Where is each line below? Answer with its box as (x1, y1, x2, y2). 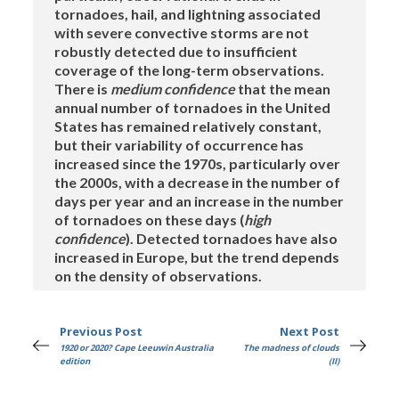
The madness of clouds (242, 342, 339, 354)
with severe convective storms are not (54, 24, 310, 42)
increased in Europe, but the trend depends (54, 248, 340, 266)
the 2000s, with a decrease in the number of (54, 174, 341, 191)
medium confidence (110, 80, 236, 98)
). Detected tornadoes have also (126, 230, 338, 248)
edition (60, 355, 91, 368)
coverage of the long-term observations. (54, 61, 325, 79)
